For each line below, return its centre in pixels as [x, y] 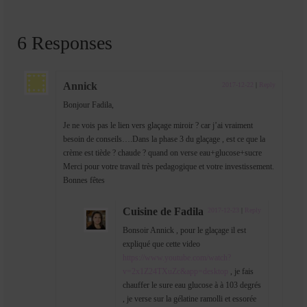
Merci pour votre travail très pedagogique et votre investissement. [169, 167]
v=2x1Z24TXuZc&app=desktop [175, 272]
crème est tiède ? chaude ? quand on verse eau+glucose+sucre [162, 153]
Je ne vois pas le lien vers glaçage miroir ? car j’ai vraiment [158, 126]
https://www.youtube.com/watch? [177, 258]
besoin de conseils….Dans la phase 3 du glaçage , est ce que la [164, 139]
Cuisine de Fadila [163, 212]
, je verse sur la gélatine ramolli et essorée [189, 299]
